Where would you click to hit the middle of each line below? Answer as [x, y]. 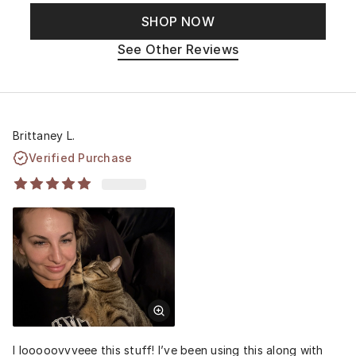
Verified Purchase [81, 157]
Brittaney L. [44, 135]
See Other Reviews [178, 49]
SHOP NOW [178, 21]
